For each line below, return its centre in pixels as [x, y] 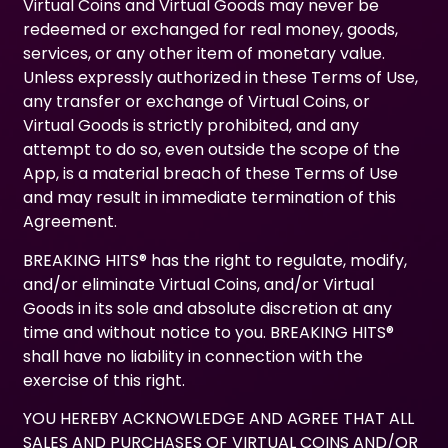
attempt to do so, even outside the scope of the [212, 150]
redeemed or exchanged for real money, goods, [211, 30]
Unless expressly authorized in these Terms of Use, [221, 78]
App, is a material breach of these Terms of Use [211, 174]
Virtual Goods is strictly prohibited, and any [191, 126]
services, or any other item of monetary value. [204, 54]
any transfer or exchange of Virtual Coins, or [197, 102]
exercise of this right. [104, 380]
